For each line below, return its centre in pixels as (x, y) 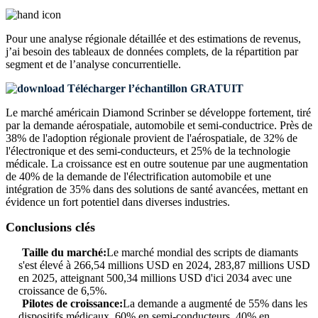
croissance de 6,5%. (63, 291)
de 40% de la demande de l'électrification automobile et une (138, 177)
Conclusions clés (50, 227)
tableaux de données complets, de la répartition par (185, 52)
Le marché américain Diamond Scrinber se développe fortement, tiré (158, 113)
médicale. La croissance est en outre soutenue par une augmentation (157, 164)
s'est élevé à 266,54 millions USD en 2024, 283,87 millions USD (164, 265)
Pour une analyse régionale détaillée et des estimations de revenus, (153, 39)
